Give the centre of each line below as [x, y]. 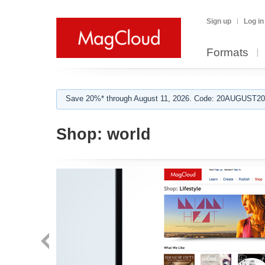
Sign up [219, 21]
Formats [227, 52]
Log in [254, 21]
